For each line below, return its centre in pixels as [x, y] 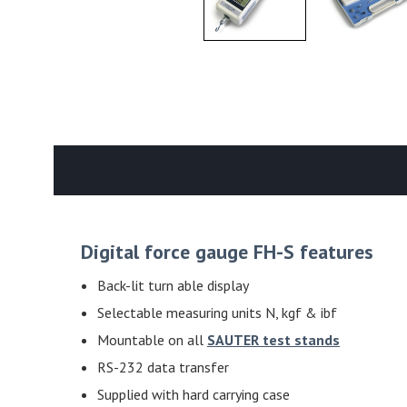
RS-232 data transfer [163, 367]
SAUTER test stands [273, 340]
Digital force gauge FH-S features [227, 252]
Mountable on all [152, 340]
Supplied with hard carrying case [194, 395]
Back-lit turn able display [173, 286]
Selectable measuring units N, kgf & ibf [217, 313]
